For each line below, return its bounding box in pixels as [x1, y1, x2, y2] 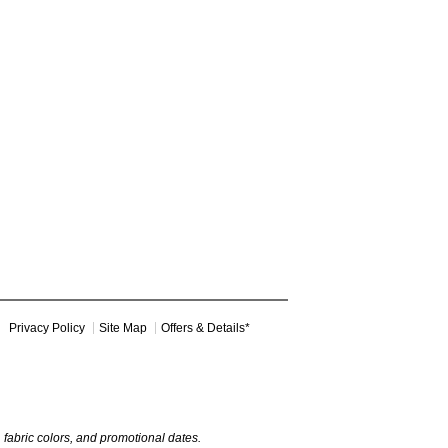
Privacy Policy [9, 320, 85, 335]
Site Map [99, 320, 147, 335]
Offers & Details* [161, 320, 250, 335]
